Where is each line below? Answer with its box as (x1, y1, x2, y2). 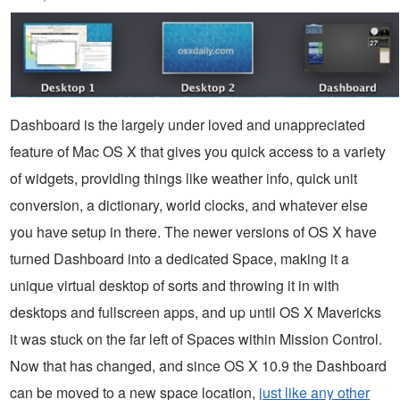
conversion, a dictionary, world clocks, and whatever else (10, 195, 368, 216)
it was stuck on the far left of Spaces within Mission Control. (10, 329, 382, 350)
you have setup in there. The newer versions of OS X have (10, 221, 377, 243)
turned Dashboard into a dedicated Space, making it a (10, 248, 349, 270)
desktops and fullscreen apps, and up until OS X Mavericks (10, 302, 381, 323)
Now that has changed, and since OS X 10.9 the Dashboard (10, 355, 387, 377)
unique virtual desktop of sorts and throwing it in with (10, 275, 339, 296)
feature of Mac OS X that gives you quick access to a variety (10, 141, 386, 162)
